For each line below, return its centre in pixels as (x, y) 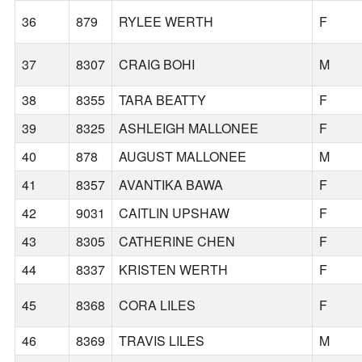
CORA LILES (158, 305)
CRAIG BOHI (157, 65)
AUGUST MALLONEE (183, 157)
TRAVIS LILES (162, 341)
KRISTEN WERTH (174, 270)
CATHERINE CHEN (177, 242)
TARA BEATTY (163, 100)
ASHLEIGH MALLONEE (189, 128)
